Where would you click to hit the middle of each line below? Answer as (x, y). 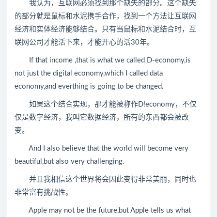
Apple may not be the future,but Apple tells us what (103, 210)
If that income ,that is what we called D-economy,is (103, 60)
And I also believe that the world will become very (101, 148)
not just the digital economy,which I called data (89, 73)
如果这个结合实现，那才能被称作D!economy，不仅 (106, 104)
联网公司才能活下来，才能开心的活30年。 (84, 42)
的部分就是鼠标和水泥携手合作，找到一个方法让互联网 (105, 16)
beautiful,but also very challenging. (70, 162)
